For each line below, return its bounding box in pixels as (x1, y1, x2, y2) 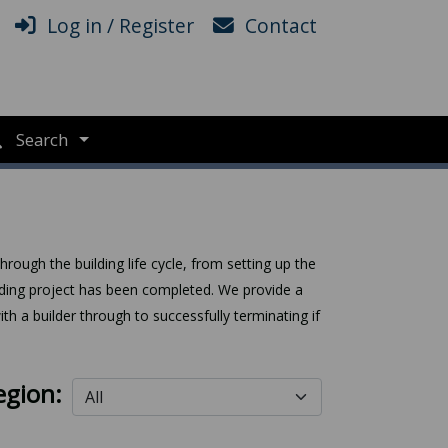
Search (16, 128, 73, 151)
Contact (245, 12, 317, 39)
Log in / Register (47, 12, 194, 39)
